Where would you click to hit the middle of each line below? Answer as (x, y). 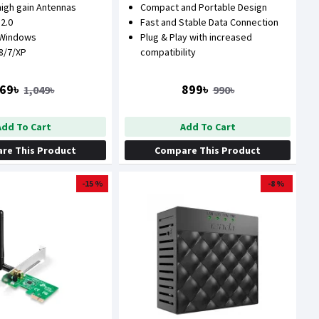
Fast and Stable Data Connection (210, 22)
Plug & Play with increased (197, 37)
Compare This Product (208, 151)
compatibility (168, 52)
